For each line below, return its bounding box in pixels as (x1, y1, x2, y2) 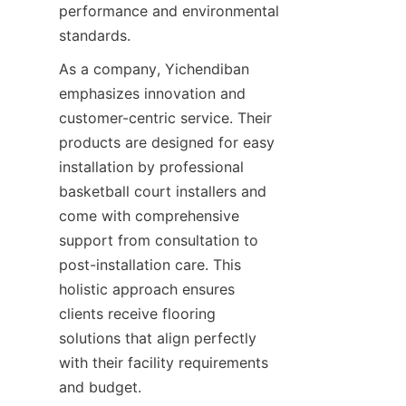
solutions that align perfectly (59, 329, 256, 347)
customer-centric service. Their (59, 109, 272, 127)
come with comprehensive (59, 207, 239, 225)
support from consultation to (59, 231, 258, 249)
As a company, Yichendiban (59, 60, 249, 78)
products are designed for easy (59, 133, 275, 151)
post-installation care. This (59, 256, 241, 274)
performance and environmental (59, 2, 279, 20)
